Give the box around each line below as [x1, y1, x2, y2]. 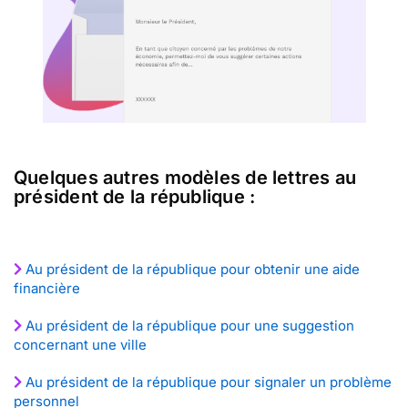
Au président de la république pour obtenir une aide [25, 260, 360, 278]
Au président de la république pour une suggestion [25, 317, 354, 334]
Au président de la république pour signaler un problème [25, 373, 392, 391]
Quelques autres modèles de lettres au [14, 167, 357, 189]
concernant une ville [14, 336, 147, 353]
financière [14, 280, 80, 297]
